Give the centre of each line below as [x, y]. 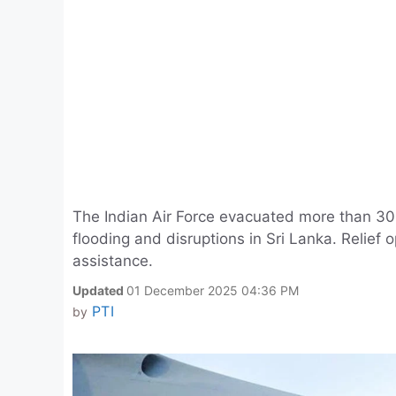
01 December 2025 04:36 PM [213, 290]
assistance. [113, 261]
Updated [99, 290]
